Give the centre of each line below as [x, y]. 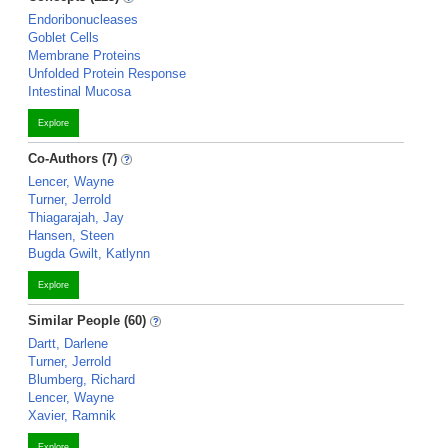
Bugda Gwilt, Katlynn [89, 253]
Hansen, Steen [71, 235]
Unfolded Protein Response [107, 73]
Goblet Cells [63, 37]
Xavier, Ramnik [72, 415]
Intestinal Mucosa [79, 91]
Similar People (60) [87, 320]
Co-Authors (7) [72, 158]
